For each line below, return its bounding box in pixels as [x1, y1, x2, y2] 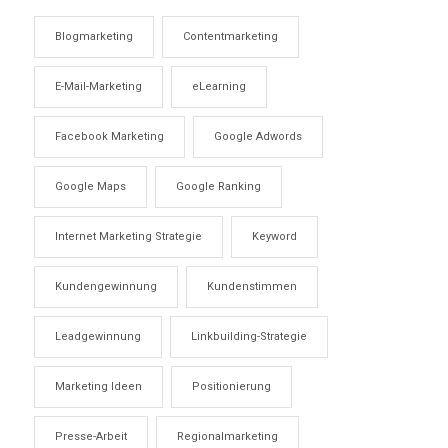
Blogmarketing [54, 29, 133, 43]
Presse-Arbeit [54, 429, 127, 443]
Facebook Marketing [54, 129, 164, 143]
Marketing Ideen [54, 379, 142, 393]
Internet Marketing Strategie [54, 229, 202, 243]
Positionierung [191, 379, 271, 393]
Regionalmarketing [176, 429, 278, 443]
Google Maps [54, 179, 126, 193]
